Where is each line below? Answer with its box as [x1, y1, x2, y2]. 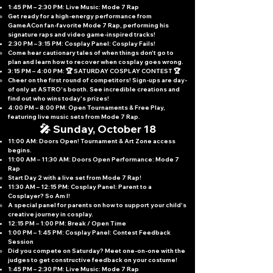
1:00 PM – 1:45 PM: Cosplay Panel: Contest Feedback [8, 229, 171, 236]
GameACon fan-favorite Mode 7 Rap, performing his [8, 21, 169, 29]
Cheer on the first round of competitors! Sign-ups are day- [8, 76, 187, 84]
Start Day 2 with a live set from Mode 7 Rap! [8, 174, 141, 182]
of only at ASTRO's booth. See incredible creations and [8, 85, 180, 93]
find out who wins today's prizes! [8, 94, 109, 102]
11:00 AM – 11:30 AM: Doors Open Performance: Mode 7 [8, 155, 179, 163]
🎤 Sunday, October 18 [39, 122, 156, 136]
